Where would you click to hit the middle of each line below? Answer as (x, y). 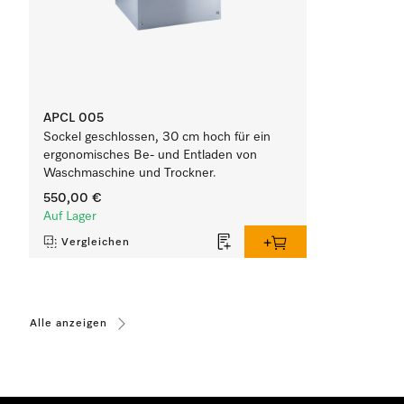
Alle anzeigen (69, 324)
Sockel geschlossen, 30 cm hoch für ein (157, 137)
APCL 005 (73, 118)
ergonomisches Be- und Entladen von (150, 155)
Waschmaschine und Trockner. (130, 173)
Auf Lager (70, 216)
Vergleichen (96, 243)
